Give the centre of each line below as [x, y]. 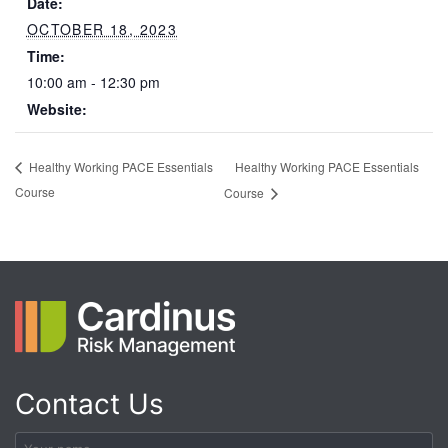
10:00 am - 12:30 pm [93, 82]
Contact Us [89, 404]
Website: [56, 109]
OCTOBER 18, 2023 [102, 29]
